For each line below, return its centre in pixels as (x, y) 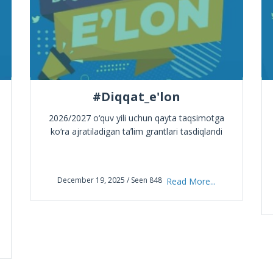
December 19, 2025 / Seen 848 (110, 180)
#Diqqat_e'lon (136, 97)
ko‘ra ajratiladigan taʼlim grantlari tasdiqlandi (136, 131)
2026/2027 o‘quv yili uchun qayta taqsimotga (136, 118)
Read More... (191, 181)
